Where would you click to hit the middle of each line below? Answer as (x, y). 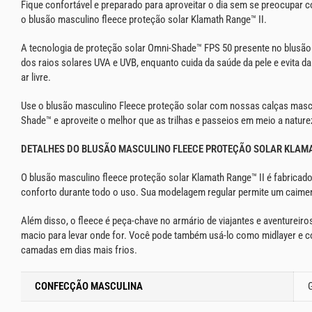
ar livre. (36, 77)
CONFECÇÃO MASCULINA (89, 286)
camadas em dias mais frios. (79, 250)
